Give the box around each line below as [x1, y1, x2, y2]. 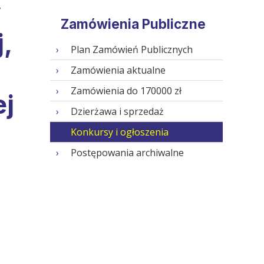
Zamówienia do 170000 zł [70, 84, 181, 98]
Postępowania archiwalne [70, 146, 184, 160]
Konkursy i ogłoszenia [70, 126, 169, 139]
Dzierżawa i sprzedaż [70, 105, 164, 118]
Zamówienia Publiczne [60, 16, 206, 32]
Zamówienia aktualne [70, 64, 166, 77]
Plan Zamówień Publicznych [70, 43, 193, 57]
